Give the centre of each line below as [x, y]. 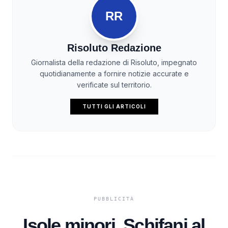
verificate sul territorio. [114, 84]
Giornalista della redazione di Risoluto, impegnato [114, 62]
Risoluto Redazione [114, 48]
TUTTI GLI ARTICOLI [114, 106]
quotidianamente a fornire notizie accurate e [114, 73]
